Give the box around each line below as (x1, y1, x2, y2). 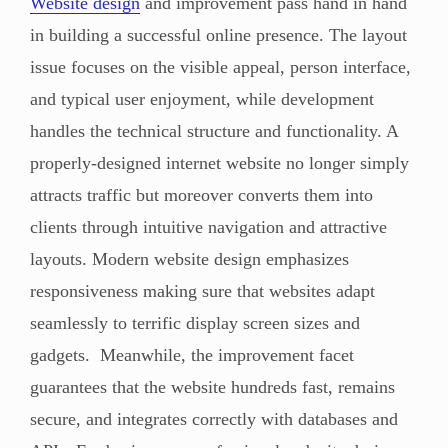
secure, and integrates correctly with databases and (30, 408, 398, 429)
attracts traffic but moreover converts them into (30, 184, 373, 205)
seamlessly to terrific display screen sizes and (30, 312, 360, 333)
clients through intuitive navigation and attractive (30, 216, 387, 237)
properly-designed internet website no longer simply (30, 152, 409, 173)
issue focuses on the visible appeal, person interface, (30, 56, 411, 77)
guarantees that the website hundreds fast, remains (30, 376, 395, 397)
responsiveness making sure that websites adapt (30, 280, 375, 301)
